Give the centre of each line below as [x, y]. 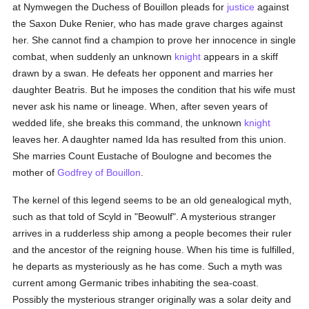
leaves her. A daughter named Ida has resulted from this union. [150, 139]
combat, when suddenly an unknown [94, 57]
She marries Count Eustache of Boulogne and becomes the [142, 156]
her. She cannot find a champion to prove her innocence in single [154, 40]
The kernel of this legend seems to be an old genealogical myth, [152, 200]
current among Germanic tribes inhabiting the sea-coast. [136, 283]
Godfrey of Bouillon [99, 172]
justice [241, 7]
